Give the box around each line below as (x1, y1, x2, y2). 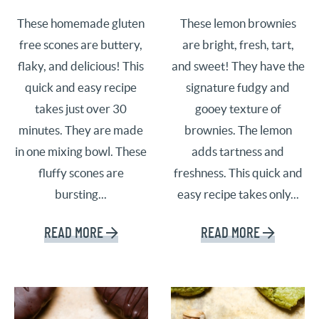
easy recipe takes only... (177, 188, 299, 202)
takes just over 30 (35, 103, 127, 116)
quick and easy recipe (25, 81, 137, 95)
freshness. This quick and (173, 167, 303, 180)
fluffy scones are (38, 167, 124, 180)
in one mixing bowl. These (15, 145, 147, 159)
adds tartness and (192, 145, 285, 159)
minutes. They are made (19, 124, 144, 137)
